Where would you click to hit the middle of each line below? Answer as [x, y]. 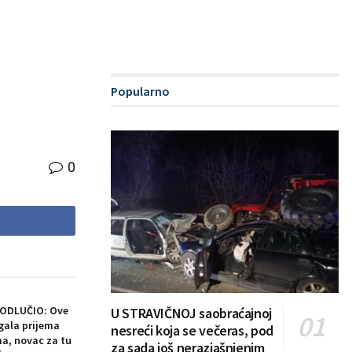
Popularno [140, 91]
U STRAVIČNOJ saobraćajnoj [191, 313]
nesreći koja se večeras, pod [192, 331]
